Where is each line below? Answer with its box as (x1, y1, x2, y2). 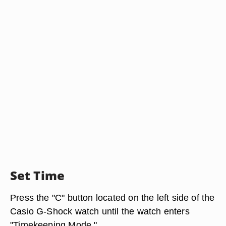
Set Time (10, 167, 65, 184)
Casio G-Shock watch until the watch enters (10, 206, 190, 216)
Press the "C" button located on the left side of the (10, 192, 215, 203)
